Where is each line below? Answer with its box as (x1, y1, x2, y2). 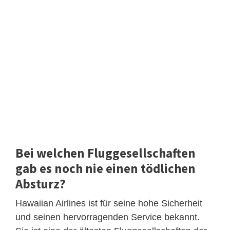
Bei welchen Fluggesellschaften (15, 144, 196, 161)
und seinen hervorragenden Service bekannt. (15, 212, 200, 222)
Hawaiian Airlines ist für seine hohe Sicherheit (15, 198, 202, 208)
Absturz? (15, 175, 66, 192)
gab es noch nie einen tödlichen (15, 160, 196, 177)
